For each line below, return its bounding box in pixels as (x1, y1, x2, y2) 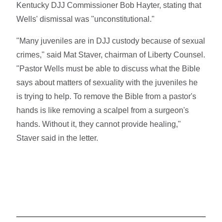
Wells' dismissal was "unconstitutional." (16, 14, 155, 23)
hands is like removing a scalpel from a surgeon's (16, 106, 189, 114)
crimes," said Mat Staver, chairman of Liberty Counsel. (16, 50, 206, 59)
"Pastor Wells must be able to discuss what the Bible (16, 64, 201, 73)
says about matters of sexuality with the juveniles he (16, 78, 198, 87)
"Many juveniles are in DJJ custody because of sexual (16, 36, 206, 45)
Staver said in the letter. (16, 133, 99, 142)
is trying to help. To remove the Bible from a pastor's (16, 92, 197, 101)
